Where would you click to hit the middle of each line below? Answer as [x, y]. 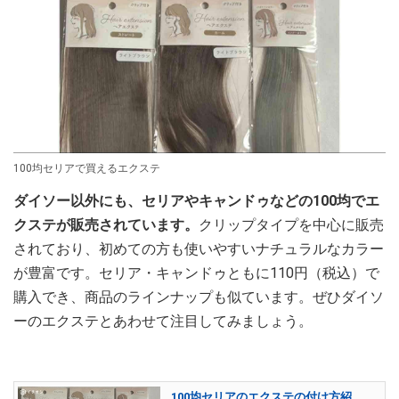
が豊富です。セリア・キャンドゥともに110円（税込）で [196, 273]
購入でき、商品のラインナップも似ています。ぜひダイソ [199, 297]
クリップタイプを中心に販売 [291, 224]
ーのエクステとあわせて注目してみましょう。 [163, 321]
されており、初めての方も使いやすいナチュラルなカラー [199, 248]
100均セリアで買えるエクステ [87, 168]
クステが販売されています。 [106, 224]
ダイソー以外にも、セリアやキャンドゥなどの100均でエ [196, 200]
